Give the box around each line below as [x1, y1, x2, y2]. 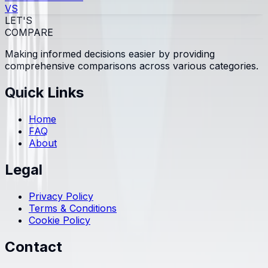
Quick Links [5, 83, 84, 101]
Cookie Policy [29, 214, 90, 226]
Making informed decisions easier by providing [5, 48, 215, 60]
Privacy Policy [29, 190, 93, 202]
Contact [5, 237, 62, 255]
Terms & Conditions [29, 202, 117, 214]
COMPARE [5, 26, 53, 39]
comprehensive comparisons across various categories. [5, 60, 258, 72]
